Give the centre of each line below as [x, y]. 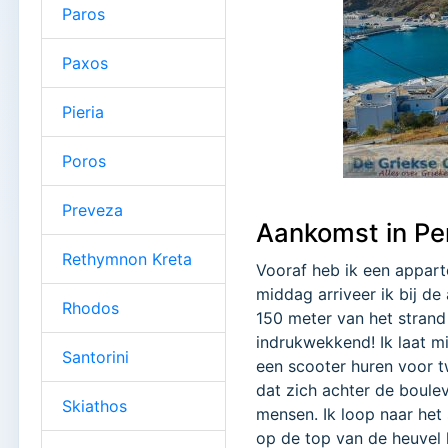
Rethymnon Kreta [127, 258]
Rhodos [90, 307]
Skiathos [94, 405]
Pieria [83, 111]
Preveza [92, 209]
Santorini [95, 356]
